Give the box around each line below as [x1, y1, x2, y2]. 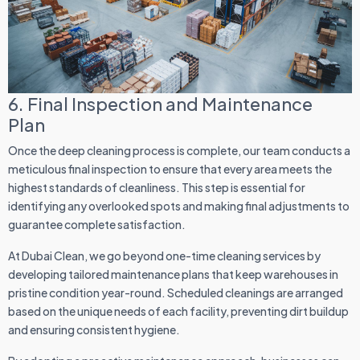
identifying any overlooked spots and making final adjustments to [8, 198, 350, 214]
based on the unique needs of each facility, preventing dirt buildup [8, 304, 349, 319]
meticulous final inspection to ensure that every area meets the [8, 162, 332, 177]
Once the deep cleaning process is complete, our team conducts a [8, 143, 350, 158]
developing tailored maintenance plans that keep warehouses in [8, 267, 338, 282]
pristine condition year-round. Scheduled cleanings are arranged [8, 285, 343, 301]
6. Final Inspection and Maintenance [8, 92, 313, 116]
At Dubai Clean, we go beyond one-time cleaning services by [8, 248, 321, 264]
